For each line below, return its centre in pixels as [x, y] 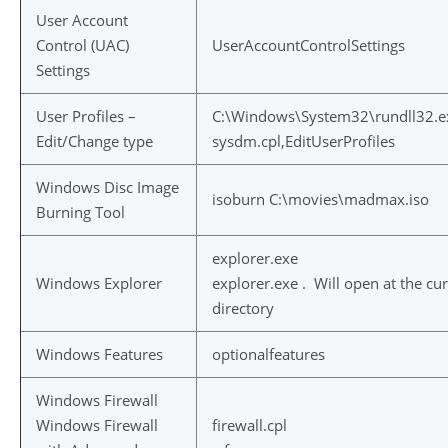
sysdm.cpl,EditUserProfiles [303, 141]
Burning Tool [80, 212]
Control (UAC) [82, 45]
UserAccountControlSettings [308, 45]
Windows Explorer [99, 283]
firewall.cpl [249, 425]
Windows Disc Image [107, 187]
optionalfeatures [268, 354]
